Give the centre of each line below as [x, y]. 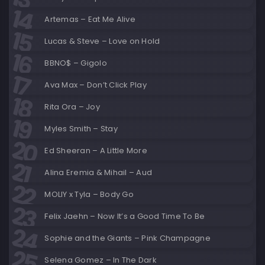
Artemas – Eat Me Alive [90, 19]
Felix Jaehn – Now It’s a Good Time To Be [125, 216]
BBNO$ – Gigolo [76, 63]
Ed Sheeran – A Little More [96, 151]
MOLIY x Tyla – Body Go [89, 194]
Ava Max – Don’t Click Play [96, 85]
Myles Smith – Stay [81, 129]
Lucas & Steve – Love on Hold [102, 41]
